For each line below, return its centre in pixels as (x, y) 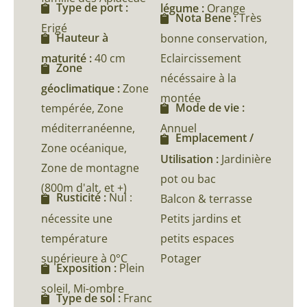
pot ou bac (188, 179)
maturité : (68, 59)
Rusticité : (83, 198)
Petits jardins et (201, 218)
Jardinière (246, 159)
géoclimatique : (82, 89)
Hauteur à (82, 37)
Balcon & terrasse (206, 198)
